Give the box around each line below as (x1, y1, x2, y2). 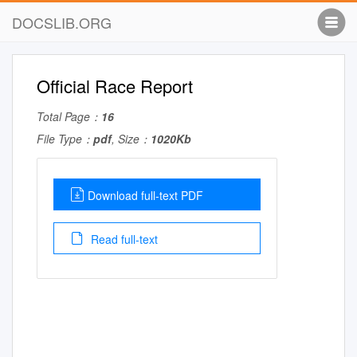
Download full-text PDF (88, 187, 203, 203)
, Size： (112, 131, 151, 147)
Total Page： (37, 108, 101, 124)
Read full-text (88, 231, 158, 247)
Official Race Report (37, 73, 193, 98)
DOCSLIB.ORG (12, 12, 112, 33)
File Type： (37, 131, 93, 147)
